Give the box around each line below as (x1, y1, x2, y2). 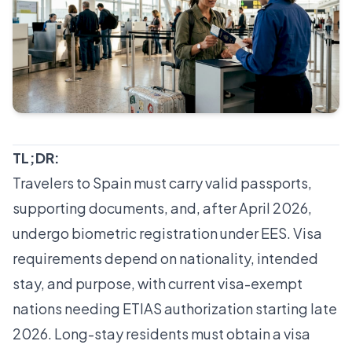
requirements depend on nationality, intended (13, 249, 318, 268)
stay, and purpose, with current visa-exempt (13, 274, 302, 293)
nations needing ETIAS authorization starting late (13, 299, 337, 318)
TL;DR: (13, 148, 60, 167)
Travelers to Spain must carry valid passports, (13, 174, 312, 192)
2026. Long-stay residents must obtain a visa (13, 324, 310, 343)
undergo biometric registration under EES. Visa (13, 224, 322, 243)
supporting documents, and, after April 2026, (13, 199, 312, 218)
